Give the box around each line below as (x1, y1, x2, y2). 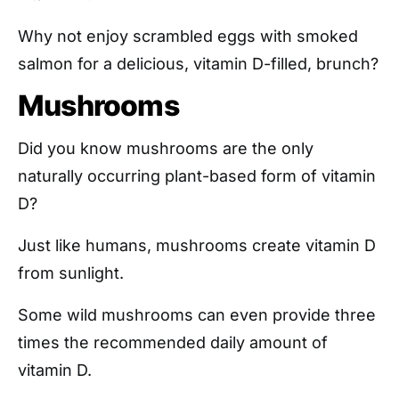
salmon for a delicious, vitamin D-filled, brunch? (18, 53, 379, 73)
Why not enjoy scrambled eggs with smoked (18, 26, 358, 45)
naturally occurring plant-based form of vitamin (18, 166, 376, 185)
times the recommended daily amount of (18, 332, 328, 352)
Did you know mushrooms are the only (18, 138, 313, 158)
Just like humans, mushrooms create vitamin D (18, 235, 376, 255)
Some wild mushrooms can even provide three (18, 305, 376, 324)
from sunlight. (18, 263, 124, 282)
